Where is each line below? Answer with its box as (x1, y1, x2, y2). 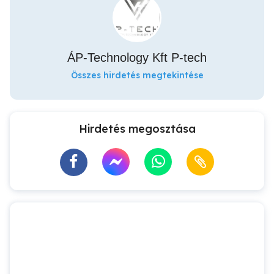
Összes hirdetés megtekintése (70, 70, 204, 81)
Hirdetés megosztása (78, 122, 196, 136)
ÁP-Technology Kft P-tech (67, 51, 207, 64)
